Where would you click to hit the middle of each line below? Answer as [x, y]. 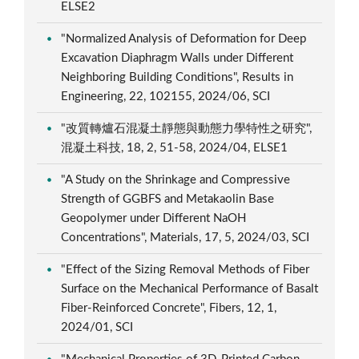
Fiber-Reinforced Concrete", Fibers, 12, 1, [169, 308]
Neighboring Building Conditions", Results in [177, 77]
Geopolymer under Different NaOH [154, 218]
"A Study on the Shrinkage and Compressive [176, 179]
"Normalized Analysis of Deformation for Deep [184, 38]
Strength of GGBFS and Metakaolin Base [168, 199]
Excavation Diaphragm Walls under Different [177, 58]
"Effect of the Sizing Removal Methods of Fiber [186, 269]
